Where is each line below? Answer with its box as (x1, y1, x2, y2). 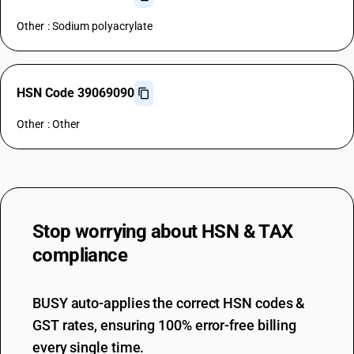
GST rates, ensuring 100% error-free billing (32, 317, 297, 333)
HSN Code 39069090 (17, 85, 134, 100)
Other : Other (17, 118, 81, 130)
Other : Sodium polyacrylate (17, 20, 153, 32)
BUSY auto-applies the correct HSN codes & (32, 295, 306, 311)
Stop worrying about (32, 220, 201, 243)
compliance (32, 244, 128, 266)
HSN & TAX (201, 220, 293, 243)
